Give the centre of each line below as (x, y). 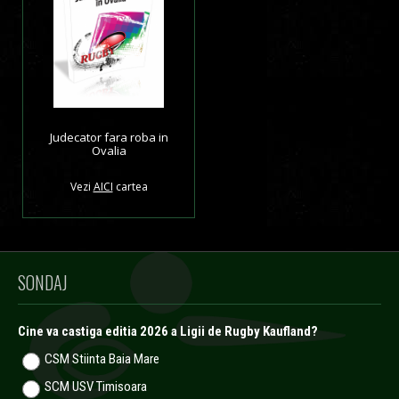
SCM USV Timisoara (96, 387)
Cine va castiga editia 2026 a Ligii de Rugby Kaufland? (168, 332)
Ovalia (109, 151)
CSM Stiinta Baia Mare (102, 359)
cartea (130, 187)
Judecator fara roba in (109, 138)
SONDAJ (43, 283)
